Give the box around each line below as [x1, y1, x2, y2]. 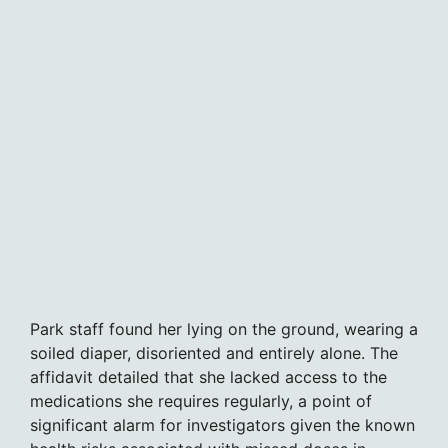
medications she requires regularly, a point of [30, 390, 372, 411]
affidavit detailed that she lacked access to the [30, 366, 387, 387]
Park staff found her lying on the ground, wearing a [30, 318, 418, 339]
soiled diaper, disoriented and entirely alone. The [30, 342, 398, 363]
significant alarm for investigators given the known [30, 414, 415, 435]
